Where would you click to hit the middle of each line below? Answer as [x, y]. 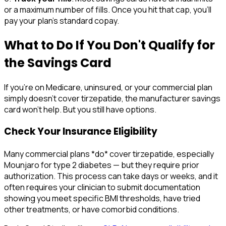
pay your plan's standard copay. [62, 20]
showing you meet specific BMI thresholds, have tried [102, 198]
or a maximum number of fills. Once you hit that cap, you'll [108, 9]
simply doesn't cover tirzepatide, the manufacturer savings [112, 98]
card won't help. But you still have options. [80, 109]
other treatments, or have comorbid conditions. [92, 209]
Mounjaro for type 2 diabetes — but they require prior [102, 165]
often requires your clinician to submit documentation [102, 187]
